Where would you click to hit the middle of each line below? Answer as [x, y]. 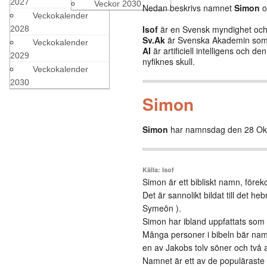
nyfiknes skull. [169, 61]
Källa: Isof [158, 170]
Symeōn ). [162, 208]
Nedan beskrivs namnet [188, 8]
